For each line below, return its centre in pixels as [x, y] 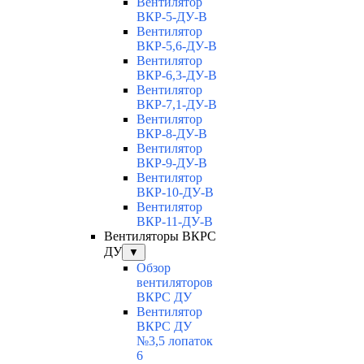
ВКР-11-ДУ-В [175, 222]
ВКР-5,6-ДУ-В [177, 46]
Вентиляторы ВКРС [160, 236]
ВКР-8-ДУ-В [172, 134]
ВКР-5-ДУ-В [172, 17]
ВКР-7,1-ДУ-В [177, 105]
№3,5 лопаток [175, 341]
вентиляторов [175, 283]
